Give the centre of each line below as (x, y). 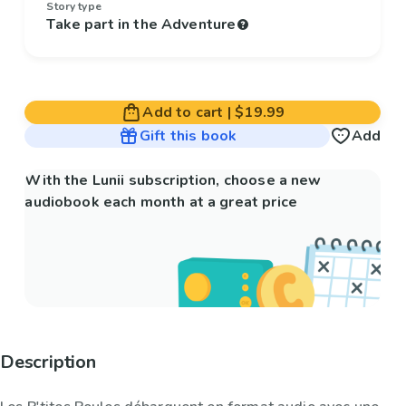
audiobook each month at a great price (161, 203)
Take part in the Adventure (141, 25)
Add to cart (183, 113)
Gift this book (188, 136)
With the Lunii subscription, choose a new (173, 181)
